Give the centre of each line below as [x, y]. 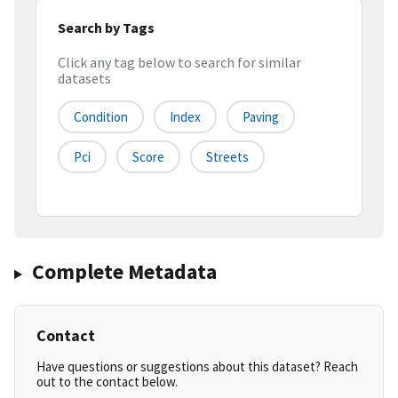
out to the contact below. [107, 382]
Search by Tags [106, 27]
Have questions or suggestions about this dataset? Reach [197, 367]
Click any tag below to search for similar [179, 63]
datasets [84, 79]
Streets [227, 157]
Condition [101, 117]
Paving [261, 117]
